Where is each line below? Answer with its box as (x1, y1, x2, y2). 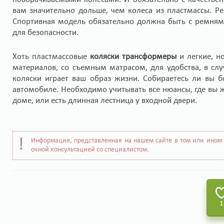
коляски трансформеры (90, 52, 176, 61)
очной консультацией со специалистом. (31, 146, 149, 153)
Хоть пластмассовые (12, 52, 90, 61)
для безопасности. (12, 28, 78, 37)
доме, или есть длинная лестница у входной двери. (12, 96, 197, 105)
